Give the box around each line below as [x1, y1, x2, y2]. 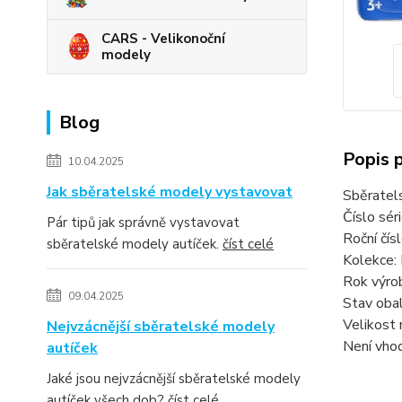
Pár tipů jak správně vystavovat [47, 213, 240, 232]
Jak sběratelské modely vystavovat [47, 181, 293, 202]
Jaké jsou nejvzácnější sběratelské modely [47, 369, 301, 388]
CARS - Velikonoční [101, 29, 225, 48]
